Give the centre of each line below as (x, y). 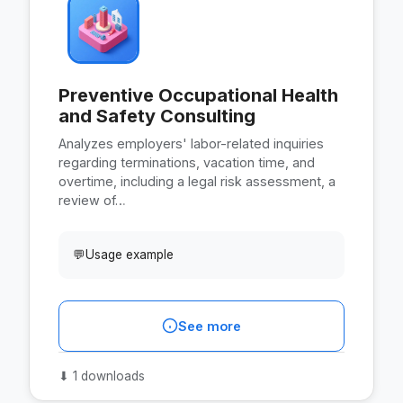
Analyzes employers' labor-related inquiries (191, 143)
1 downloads (107, 376)
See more (210, 326)
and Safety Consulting (157, 116)
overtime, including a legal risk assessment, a (197, 181)
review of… (92, 200)
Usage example (130, 254)
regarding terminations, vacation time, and (187, 162)
